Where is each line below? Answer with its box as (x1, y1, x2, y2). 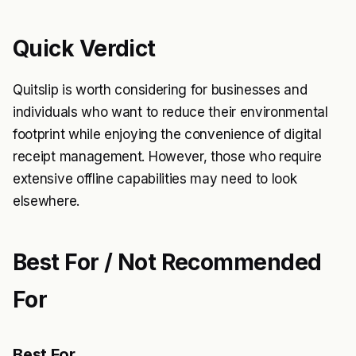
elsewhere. (13, 193, 79, 209)
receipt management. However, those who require (13, 149, 322, 164)
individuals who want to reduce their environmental (13, 104, 328, 120)
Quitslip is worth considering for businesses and (13, 82, 308, 98)
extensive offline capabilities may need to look (13, 171, 297, 187)
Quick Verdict (13, 35, 156, 62)
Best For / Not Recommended (13, 249, 322, 276)
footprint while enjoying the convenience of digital (13, 126, 322, 142)
